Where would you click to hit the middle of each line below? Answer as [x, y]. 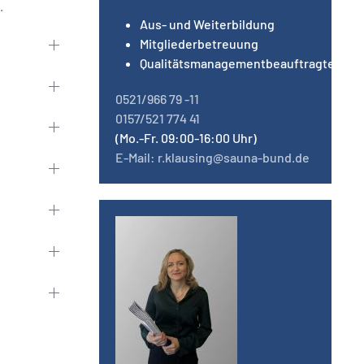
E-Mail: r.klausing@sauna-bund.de [212, 157]
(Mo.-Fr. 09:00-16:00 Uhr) [186, 138]
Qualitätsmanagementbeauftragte [237, 63]
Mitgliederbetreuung [199, 43]
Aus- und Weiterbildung [207, 24]
